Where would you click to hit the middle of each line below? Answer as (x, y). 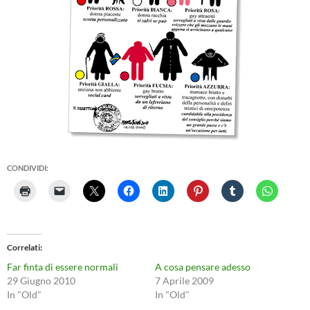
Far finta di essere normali (63, 267)
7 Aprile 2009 (184, 281)
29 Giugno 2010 (41, 281)
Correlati (24, 247)
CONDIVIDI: (28, 168)
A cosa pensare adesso (203, 267)
